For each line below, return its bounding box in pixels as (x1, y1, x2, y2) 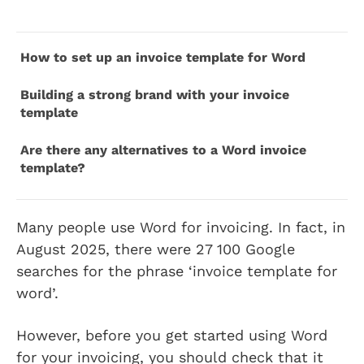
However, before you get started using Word (16, 326, 327, 344)
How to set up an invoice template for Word (30, 49, 305, 65)
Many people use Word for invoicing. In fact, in (16, 218, 345, 236)
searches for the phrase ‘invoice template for (16, 262, 337, 279)
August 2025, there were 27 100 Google (16, 240, 295, 258)
